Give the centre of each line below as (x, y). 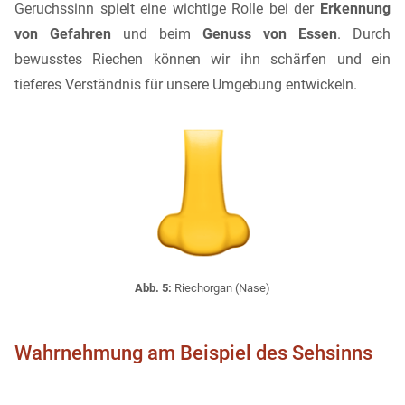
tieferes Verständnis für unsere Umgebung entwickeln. (186, 85)
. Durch (364, 34)
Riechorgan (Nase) (221, 288)
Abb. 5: (153, 288)
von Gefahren (63, 34)
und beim (157, 34)
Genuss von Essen (270, 34)
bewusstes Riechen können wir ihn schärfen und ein (202, 60)
